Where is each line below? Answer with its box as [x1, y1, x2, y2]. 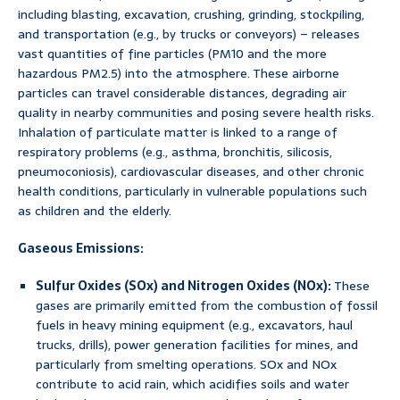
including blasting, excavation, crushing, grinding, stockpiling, [18, 4, 364, 25]
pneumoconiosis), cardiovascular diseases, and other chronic [18, 162, 364, 182]
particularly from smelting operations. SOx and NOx [36, 354, 337, 375]
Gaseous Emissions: [18, 238, 144, 259]
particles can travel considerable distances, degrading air [18, 83, 346, 104]
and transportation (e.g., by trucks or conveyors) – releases [18, 24, 360, 45]
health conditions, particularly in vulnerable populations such [18, 181, 367, 202]
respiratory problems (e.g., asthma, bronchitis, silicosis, [18, 142, 332, 162]
